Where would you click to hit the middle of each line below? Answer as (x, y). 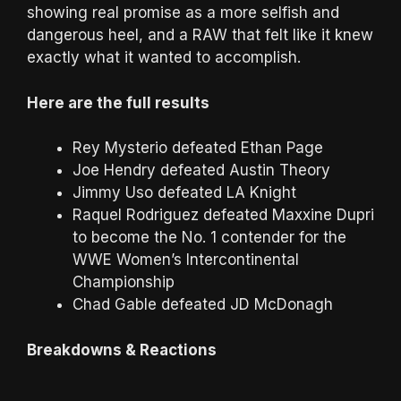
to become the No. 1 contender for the (209, 238)
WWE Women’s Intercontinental (186, 260)
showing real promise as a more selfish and (183, 13)
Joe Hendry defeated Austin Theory (201, 171)
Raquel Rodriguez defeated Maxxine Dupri (223, 215)
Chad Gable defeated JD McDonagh (203, 305)
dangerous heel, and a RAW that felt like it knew (200, 35)
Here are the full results (118, 102)
